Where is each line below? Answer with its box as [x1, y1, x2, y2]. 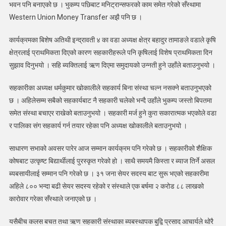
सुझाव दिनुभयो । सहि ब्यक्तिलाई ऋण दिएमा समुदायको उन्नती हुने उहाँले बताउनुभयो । [9, 61, 215, 70]
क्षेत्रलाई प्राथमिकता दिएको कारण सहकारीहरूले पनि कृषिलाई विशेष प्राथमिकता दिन [9, 48, 212, 57]
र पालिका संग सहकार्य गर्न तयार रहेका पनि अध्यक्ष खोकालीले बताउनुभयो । [9, 122, 187, 130]
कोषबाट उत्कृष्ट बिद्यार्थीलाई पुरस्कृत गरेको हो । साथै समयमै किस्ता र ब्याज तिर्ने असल [9, 157, 215, 165]
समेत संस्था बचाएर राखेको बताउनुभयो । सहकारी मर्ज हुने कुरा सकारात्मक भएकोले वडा [9, 109, 216, 118]
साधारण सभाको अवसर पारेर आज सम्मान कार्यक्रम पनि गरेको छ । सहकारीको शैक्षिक [9, 144, 212, 153]
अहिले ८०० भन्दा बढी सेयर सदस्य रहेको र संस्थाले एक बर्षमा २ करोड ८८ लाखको [9, 182, 204, 191]
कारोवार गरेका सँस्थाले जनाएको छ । [9, 195, 97, 203]
